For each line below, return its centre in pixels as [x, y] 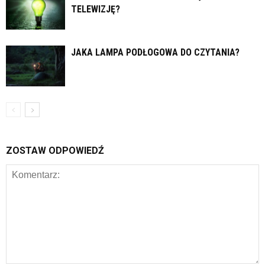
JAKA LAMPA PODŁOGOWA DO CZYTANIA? [155, 53]
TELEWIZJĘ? [96, 9]
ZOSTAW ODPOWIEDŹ [55, 151]
